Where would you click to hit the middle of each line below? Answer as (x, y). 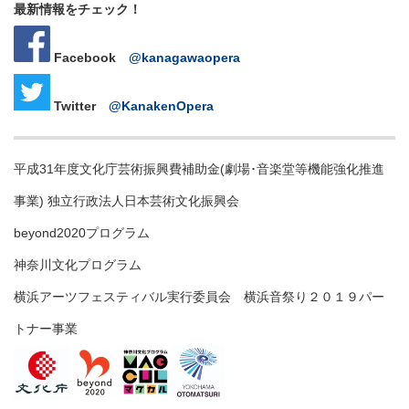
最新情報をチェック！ (78, 10)
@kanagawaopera (184, 58)
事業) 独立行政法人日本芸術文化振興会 (126, 201)
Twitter (79, 106)
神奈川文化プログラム (78, 265)
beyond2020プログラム (82, 233)
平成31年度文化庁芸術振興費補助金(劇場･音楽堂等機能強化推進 (199, 169)
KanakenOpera (168, 106)
